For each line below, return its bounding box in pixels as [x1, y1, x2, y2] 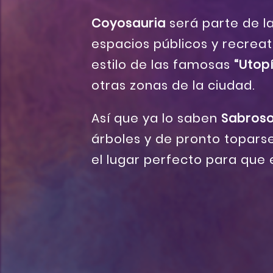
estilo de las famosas [91, 56, 234, 74]
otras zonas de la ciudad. [91, 77, 255, 94]
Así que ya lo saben [91, 110, 221, 127]
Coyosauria [91, 15, 166, 32]
